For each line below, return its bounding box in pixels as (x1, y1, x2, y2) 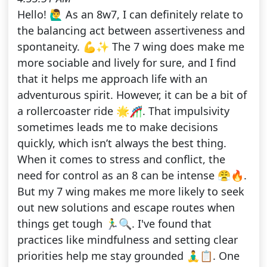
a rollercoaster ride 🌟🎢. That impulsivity (17, 104, 229, 119)
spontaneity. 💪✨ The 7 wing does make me (17, 39, 244, 54)
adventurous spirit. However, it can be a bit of (17, 88, 247, 103)
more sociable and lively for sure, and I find (17, 55, 236, 70)
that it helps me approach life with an (17, 72, 207, 86)
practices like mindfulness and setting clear (17, 232, 238, 247)
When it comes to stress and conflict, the (17, 152, 225, 167)
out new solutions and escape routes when (17, 200, 235, 215)
